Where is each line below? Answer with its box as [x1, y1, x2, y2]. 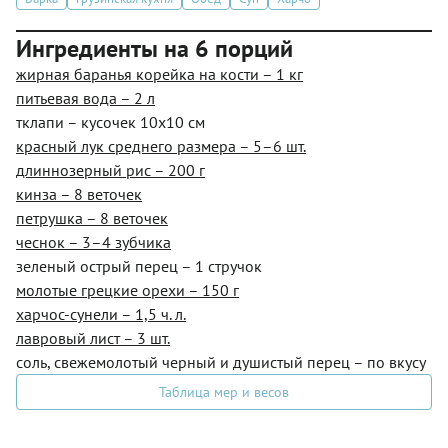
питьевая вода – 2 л [16, 88, 155, 108]
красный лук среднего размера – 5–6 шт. [16, 136, 306, 156]
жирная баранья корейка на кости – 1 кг [16, 64, 303, 84]
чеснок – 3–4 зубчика [16, 232, 171, 252]
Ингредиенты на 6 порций [16, 33, 293, 64]
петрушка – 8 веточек [16, 208, 168, 228]
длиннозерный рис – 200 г [16, 160, 205, 180]
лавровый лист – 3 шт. [16, 328, 170, 348]
